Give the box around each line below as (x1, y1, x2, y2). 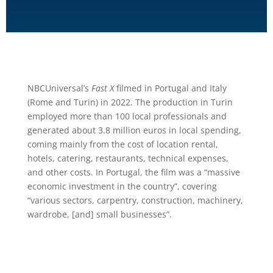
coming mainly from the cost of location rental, (27, 138, 218, 151)
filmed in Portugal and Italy (113, 82, 227, 94)
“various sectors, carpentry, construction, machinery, (27, 194, 243, 207)
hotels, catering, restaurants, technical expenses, (27, 152, 229, 165)
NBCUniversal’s (27, 82, 91, 94)
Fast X (91, 82, 114, 94)
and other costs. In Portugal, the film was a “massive (27, 166, 240, 179)
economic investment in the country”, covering (27, 180, 217, 193)
